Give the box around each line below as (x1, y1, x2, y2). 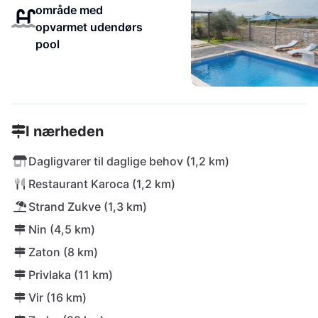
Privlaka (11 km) (28, 268, 113, 282)
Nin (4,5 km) (28, 222, 95, 236)
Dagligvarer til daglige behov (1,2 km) (28, 154, 229, 168)
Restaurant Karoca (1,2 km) (28, 177, 175, 191)
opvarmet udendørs (35, 20, 143, 34)
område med (35, 3, 103, 17)
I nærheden (26, 123, 104, 140)
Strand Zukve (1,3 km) (28, 199, 147, 214)
